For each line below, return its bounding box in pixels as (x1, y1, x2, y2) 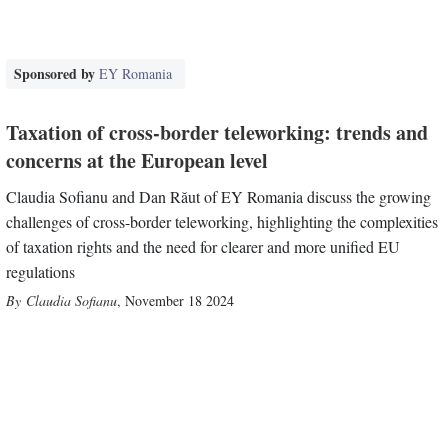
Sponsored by (14, 63, 100, 85)
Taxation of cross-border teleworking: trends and (6, 118, 429, 148)
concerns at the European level (6, 146, 269, 176)
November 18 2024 (125, 291, 235, 311)
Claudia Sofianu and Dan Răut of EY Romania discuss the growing (6, 186, 432, 208)
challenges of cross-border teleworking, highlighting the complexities (6, 211, 439, 233)
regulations (6, 261, 76, 283)
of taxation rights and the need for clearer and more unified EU (6, 236, 401, 258)
